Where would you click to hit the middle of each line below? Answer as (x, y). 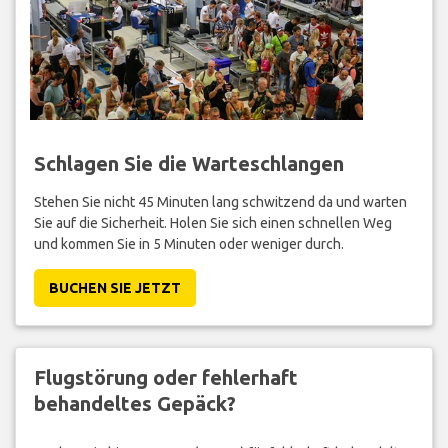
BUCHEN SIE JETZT (114, 288)
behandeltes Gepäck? (134, 404)
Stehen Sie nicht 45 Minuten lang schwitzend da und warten (220, 202)
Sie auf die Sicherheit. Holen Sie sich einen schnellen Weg (212, 223)
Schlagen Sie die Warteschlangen (188, 164)
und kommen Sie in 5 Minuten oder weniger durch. (188, 244)
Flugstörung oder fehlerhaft (165, 378)
